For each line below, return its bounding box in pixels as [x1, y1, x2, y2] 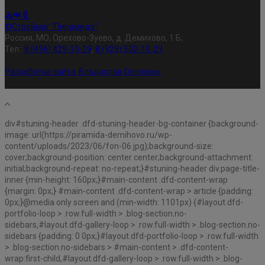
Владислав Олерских [79, 66, 161, 76]
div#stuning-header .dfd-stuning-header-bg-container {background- [5, 118, 258, 128]
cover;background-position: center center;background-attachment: [5, 152, 253, 162]
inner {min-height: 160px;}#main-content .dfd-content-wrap [5, 174, 228, 185]
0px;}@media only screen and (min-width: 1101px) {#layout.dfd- [5, 197, 243, 207]
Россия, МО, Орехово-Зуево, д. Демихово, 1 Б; [5, 33, 183, 43]
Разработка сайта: [5, 66, 79, 76]
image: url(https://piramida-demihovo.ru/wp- [5, 130, 172, 140]
